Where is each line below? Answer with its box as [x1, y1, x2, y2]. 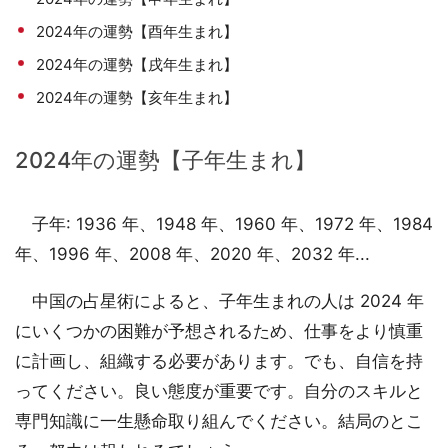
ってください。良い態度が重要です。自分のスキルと [15, 381, 423, 402]
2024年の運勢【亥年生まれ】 [36, 88, 239, 108]
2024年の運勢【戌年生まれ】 [36, 55, 239, 75]
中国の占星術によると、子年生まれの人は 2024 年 [15, 291, 424, 312]
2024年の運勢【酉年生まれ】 [36, 22, 239, 42]
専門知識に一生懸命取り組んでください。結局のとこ [15, 411, 423, 432]
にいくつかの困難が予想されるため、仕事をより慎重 [15, 321, 423, 342]
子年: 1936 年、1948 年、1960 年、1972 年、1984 [15, 214, 433, 235]
